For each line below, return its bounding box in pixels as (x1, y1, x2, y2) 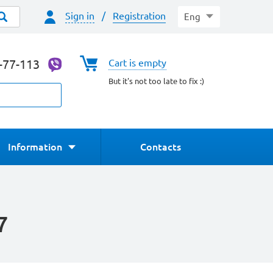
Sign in (65, 10, 94, 21)
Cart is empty (108, 57, 166, 68)
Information (7, 141, 62, 152)
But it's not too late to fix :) (108, 77, 204, 85)
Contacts (140, 141, 181, 152)
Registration (113, 10, 166, 21)
